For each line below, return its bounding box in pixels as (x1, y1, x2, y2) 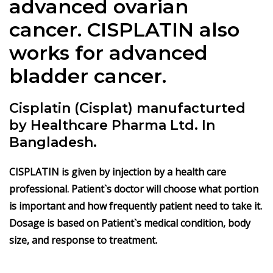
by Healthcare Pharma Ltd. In (9, 116, 215, 133)
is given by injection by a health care (62, 165, 226, 179)
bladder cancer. (9, 63, 166, 88)
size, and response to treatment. (9, 233, 157, 247)
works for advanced (9, 40, 208, 65)
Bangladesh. (9, 133, 97, 151)
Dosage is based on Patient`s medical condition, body (9, 216, 250, 230)
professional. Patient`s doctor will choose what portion (9, 182, 258, 196)
